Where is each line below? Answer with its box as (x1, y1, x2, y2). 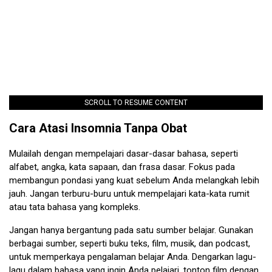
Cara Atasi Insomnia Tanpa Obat (9, 120, 187, 135)
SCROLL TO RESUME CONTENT (84, 98, 188, 107)
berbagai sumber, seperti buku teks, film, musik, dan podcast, (9, 237, 250, 249)
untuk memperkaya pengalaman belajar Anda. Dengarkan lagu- (9, 251, 256, 262)
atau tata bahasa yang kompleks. (9, 201, 140, 212)
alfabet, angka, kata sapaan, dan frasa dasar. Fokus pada (9, 161, 235, 172)
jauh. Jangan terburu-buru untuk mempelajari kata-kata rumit (9, 188, 250, 199)
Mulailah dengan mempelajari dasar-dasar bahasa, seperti (9, 148, 238, 159)
